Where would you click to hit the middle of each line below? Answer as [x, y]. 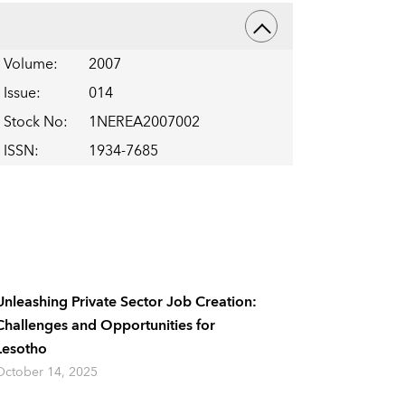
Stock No [33, 122]
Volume [28, 65]
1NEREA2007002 [144, 122]
